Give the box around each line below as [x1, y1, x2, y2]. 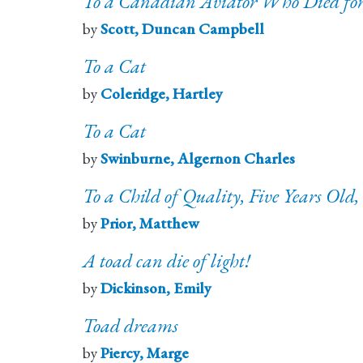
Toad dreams [83, 313, 178, 339]
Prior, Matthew [100, 213, 199, 234]
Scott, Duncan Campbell [100, 19, 264, 40]
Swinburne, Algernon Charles [100, 148, 295, 169]
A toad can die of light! [83, 248, 250, 274]
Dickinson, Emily [100, 278, 211, 299]
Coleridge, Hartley [100, 83, 223, 105]
